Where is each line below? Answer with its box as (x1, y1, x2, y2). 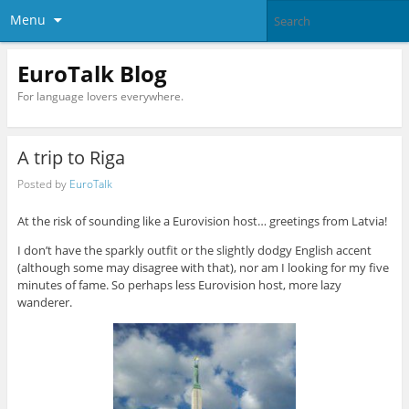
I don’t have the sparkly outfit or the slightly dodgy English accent (16, 242, 372, 259)
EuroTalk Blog (16, 58, 167, 89)
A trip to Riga (16, 145, 125, 171)
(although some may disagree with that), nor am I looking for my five (16, 259, 389, 277)
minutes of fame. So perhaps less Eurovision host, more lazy (16, 277, 341, 294)
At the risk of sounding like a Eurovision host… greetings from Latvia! (16, 213, 387, 230)
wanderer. (16, 294, 72, 311)
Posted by (16, 175, 69, 192)
